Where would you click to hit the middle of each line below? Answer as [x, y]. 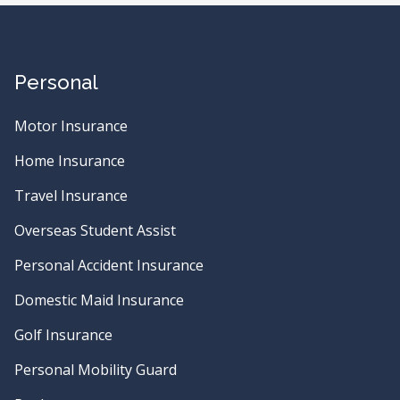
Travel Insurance [71, 196]
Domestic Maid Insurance [99, 300]
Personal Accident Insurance [109, 265]
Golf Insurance [63, 335]
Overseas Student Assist [95, 230]
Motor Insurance [71, 126]
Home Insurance [70, 161]
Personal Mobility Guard [96, 370]
